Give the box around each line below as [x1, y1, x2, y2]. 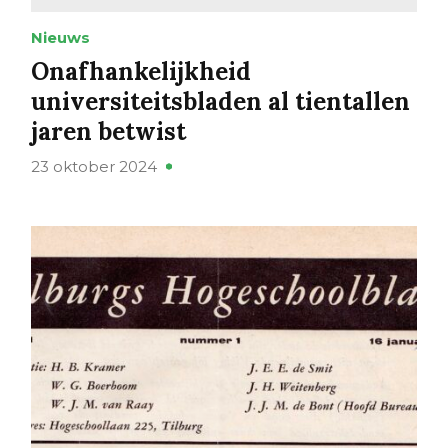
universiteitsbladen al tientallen [30, 86, 410, 118]
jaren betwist [30, 116, 186, 148]
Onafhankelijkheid [30, 56, 251, 88]
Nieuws [30, 28, 90, 48]
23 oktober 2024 [30, 157, 157, 177]
